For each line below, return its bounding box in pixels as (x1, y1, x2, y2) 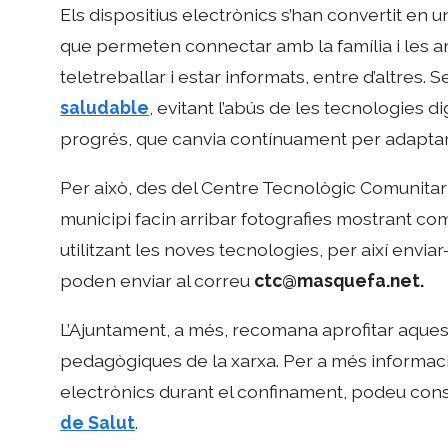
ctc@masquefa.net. (254, 269, 425, 291)
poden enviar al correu (60, 269, 255, 291)
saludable (60, 97, 150, 119)
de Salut (60, 411, 136, 433)
